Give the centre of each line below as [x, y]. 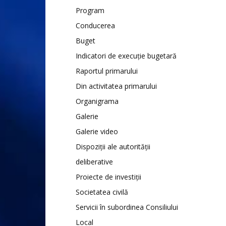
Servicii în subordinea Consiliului [127, 207]
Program [90, 10]
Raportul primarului [107, 71]
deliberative [94, 161]
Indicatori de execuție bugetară [126, 55]
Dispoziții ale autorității [113, 146]
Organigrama [97, 101]
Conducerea [95, 25]
